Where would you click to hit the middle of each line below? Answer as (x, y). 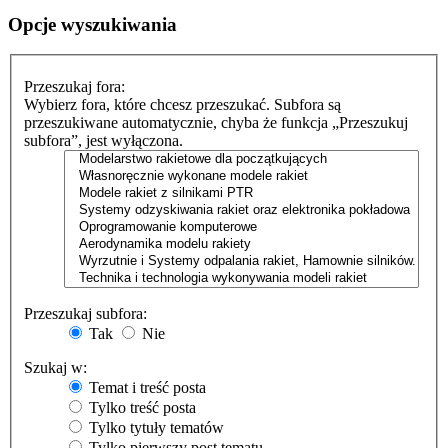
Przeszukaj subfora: (85, 314)
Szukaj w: (55, 368)
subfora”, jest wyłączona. (103, 141)
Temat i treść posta (145, 388)
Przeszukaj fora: (74, 87)
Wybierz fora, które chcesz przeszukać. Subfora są (182, 105)
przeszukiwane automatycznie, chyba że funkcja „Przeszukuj (216, 123)
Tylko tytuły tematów (154, 428)
